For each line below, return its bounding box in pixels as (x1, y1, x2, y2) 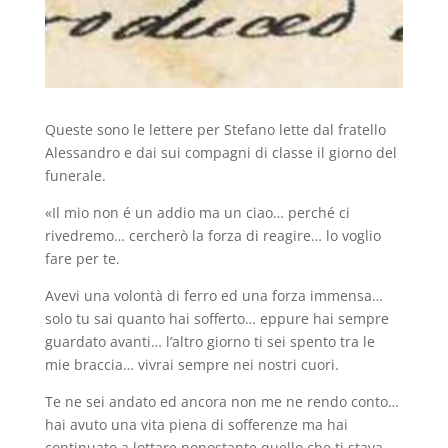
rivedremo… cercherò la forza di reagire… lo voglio (44, 225, 381, 245)
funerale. (44, 165, 106, 185)
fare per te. (44, 248, 120, 268)
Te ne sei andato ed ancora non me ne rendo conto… (44, 391, 399, 411)
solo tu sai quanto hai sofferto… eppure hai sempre (44, 308, 389, 328)
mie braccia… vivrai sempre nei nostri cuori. (44, 354, 339, 374)
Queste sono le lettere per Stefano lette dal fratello (44, 119, 386, 139)
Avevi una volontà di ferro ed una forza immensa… (44, 285, 383, 305)
